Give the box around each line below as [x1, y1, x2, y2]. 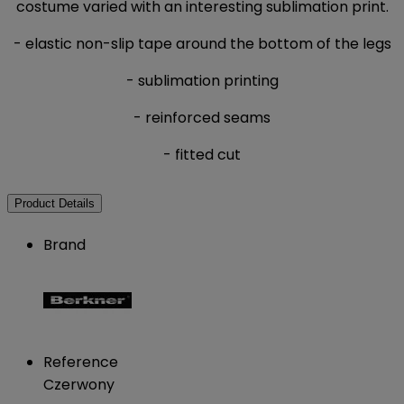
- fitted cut [163, 144, 241, 166]
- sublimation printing [125, 70, 279, 92]
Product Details [14, 197, 95, 211]
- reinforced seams [133, 107, 271, 129]
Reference [43, 352, 118, 373]
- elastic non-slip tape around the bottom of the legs [13, 33, 391, 55]
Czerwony [43, 374, 115, 396]
